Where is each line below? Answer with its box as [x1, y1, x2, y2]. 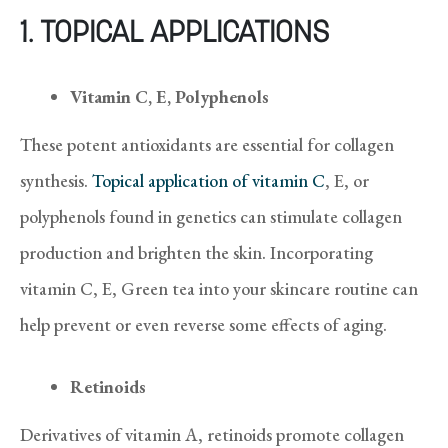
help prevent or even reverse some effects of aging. [20, 312, 387, 336]
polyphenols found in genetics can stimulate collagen [20, 204, 402, 228]
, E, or [325, 168, 369, 192]
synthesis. [20, 168, 92, 192]
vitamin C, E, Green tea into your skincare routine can [20, 276, 418, 300]
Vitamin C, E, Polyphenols [70, 84, 269, 108]
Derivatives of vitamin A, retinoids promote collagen [20, 422, 404, 446]
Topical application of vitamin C [92, 168, 325, 192]
